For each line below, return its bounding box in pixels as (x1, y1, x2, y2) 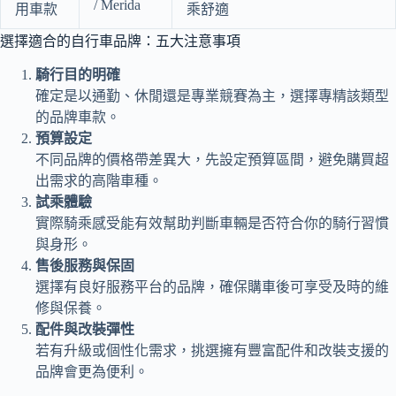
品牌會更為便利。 (35, 364, 148, 380)
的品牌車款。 (35, 110, 120, 126)
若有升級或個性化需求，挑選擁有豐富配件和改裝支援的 (35, 343, 389, 359)
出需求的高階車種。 (35, 173, 163, 189)
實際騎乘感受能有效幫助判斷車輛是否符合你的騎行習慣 (35, 216, 389, 232)
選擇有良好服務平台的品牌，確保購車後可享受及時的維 (35, 279, 389, 295)
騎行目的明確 (35, 67, 120, 83)
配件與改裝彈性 (35, 322, 134, 338)
